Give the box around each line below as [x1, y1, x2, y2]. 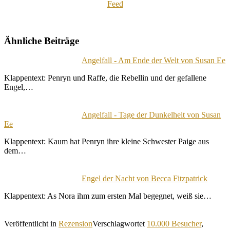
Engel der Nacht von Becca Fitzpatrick [82, 174, 208, 183]
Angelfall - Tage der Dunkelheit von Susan [82, 110, 221, 120]
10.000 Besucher [147, 219, 201, 228]
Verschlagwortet [92, 219, 147, 228]
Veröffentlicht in [4, 219, 59, 228]
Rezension [59, 219, 92, 228]
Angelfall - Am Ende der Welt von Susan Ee [82, 56, 226, 65]
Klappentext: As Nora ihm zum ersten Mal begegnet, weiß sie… [4, 191, 212, 201]
